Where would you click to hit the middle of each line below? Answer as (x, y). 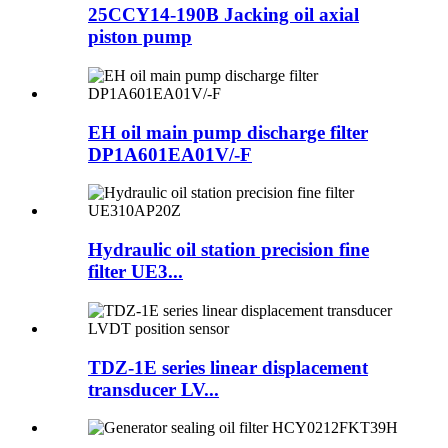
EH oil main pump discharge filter (228, 132)
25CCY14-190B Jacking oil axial (223, 15)
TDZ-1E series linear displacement (228, 367)
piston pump (140, 37)
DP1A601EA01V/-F (170, 154)
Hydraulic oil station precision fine (228, 250)
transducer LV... (153, 389)
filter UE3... (135, 272)
